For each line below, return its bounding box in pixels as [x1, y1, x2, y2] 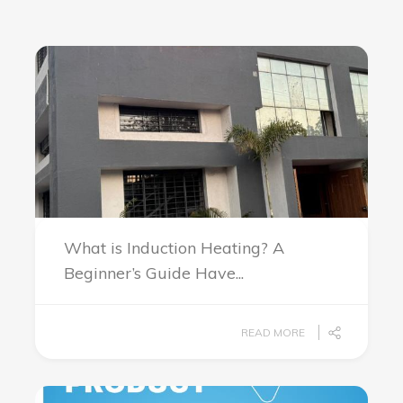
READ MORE [241, 326, 305, 339]
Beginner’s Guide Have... [64, 263, 244, 283]
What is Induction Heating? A [64, 237, 284, 258]
